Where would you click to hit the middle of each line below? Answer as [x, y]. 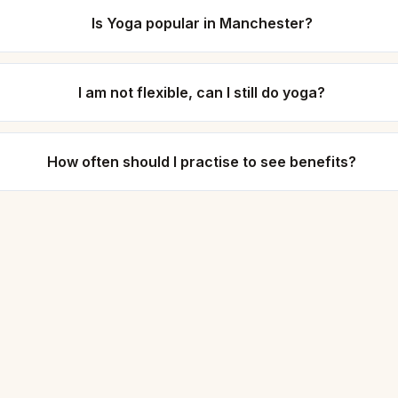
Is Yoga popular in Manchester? [202, 23]
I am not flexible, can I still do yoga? [202, 92]
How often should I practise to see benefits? [202, 162]
